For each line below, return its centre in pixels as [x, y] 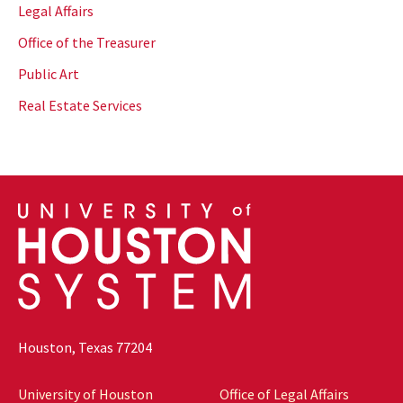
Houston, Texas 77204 [85, 348]
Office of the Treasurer [87, 43]
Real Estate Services [80, 106]
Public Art [49, 74]
